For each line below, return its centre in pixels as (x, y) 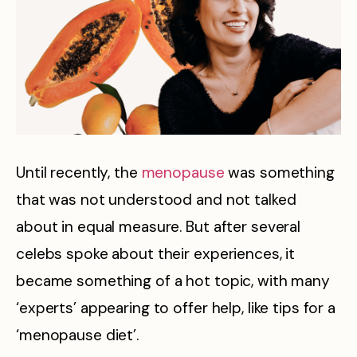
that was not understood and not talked (156, 200)
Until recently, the (79, 173)
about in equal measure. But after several (159, 227)
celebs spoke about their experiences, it (156, 254)
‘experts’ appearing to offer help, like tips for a (176, 308)
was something (279, 173)
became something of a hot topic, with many (173, 281)
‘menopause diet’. (77, 335)
